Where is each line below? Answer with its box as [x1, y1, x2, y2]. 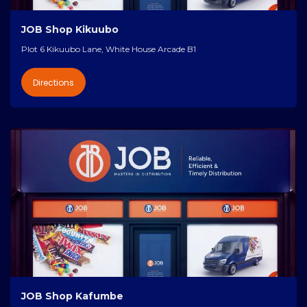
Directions [33, 76, 74, 88]
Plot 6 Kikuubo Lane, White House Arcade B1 [21, 43, 237, 54]
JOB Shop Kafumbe [21, 290, 123, 303]
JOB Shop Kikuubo [21, 23, 119, 36]
